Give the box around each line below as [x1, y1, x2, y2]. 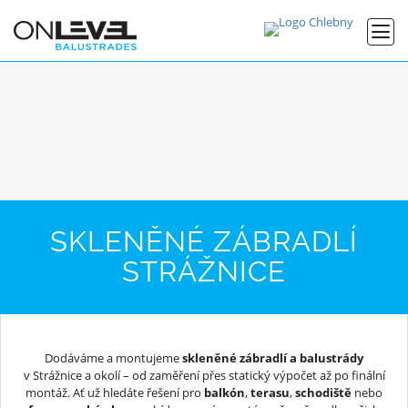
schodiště [295, 383, 352, 401]
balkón [204, 383, 245, 401]
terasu [250, 383, 290, 401]
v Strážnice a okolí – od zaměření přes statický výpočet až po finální [23, 366, 385, 383]
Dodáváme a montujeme [45, 349, 182, 366]
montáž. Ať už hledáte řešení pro [25, 383, 204, 401]
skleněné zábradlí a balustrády [182, 349, 363, 366]
